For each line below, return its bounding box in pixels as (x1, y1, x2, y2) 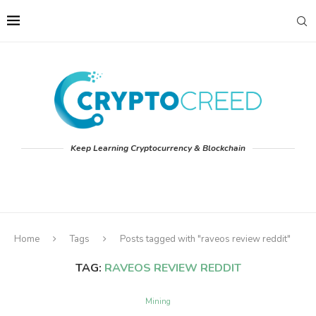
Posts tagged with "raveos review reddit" (120, 233, 291, 246)
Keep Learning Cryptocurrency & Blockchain (71, 142, 245, 154)
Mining (145, 296, 171, 308)
